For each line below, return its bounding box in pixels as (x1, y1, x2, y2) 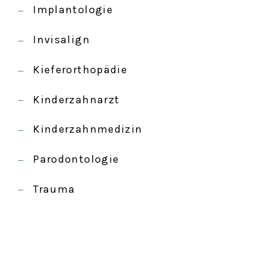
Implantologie (33, 3, 113, 17)
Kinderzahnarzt (33, 92, 120, 106)
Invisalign (33, 33, 90, 47)
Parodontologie (33, 152, 119, 166)
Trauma (33, 182, 76, 196)
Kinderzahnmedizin (33, 122, 143, 136)
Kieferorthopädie (33, 62, 127, 76)
